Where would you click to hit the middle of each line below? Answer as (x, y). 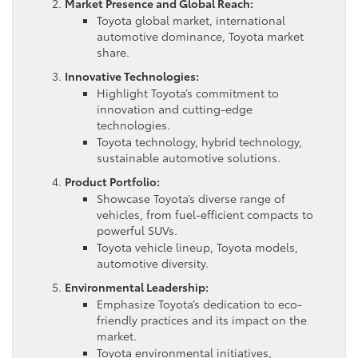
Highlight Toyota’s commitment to (188, 92)
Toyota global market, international (191, 20)
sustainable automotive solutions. (189, 157)
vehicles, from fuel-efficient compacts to (205, 214)
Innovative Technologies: (132, 76)
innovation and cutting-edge (175, 108)
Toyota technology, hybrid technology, (199, 141)
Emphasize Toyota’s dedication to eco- (199, 303)
